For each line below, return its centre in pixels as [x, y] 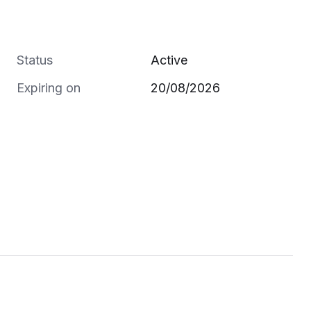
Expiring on [49, 88]
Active [169, 60]
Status [35, 60]
